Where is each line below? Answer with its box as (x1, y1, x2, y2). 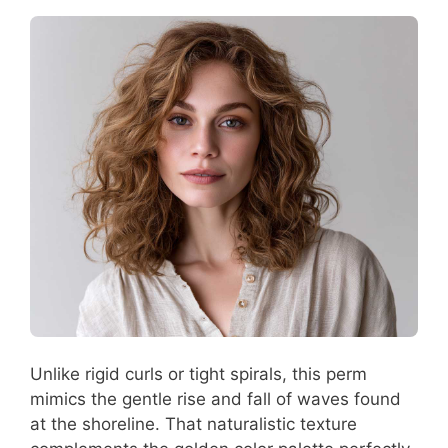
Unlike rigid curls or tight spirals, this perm (30, 364, 367, 385)
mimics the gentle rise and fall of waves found (30, 389, 401, 410)
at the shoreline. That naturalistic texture (30, 414, 357, 435)
